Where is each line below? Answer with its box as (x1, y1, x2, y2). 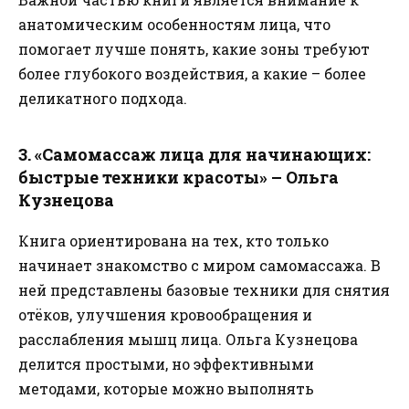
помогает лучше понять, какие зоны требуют (18, 39, 370, 59)
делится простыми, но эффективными (18, 354, 314, 374)
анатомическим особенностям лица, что (18, 15, 330, 35)
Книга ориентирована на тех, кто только (18, 231, 329, 251)
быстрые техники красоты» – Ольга (18, 166, 339, 189)
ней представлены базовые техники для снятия (18, 280, 390, 300)
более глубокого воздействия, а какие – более (18, 64, 366, 84)
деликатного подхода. (18, 89, 187, 109)
